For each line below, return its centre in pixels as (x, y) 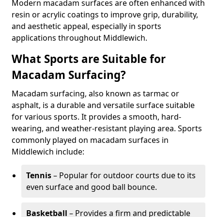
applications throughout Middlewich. (79, 38)
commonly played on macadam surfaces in (90, 140)
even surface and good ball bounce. (92, 187)
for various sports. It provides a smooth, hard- (96, 117)
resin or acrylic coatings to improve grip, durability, (105, 15)
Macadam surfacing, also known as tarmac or (95, 93)
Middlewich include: (48, 152)
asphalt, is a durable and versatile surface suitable (103, 105)
